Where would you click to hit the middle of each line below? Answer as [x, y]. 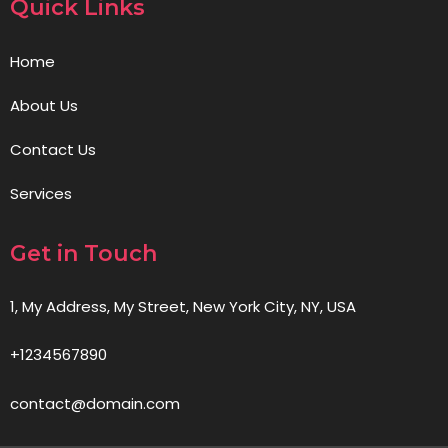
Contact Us [53, 150]
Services [41, 194]
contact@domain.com [95, 404]
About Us [44, 106]
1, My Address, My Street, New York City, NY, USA [183, 307]
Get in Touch [83, 254]
